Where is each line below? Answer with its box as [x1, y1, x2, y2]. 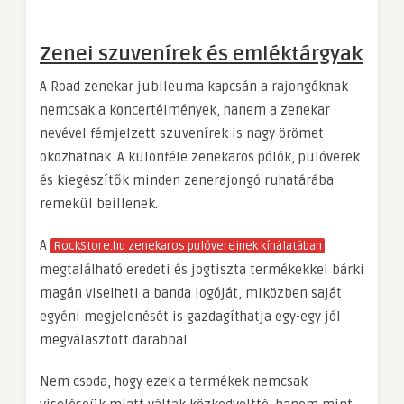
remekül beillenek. [40, 195, 158, 212]
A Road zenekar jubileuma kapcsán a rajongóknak [40, 78, 348, 95]
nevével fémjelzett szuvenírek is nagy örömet [40, 124, 324, 142]
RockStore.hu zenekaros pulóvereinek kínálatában [53, 238, 322, 253]
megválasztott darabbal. [40, 331, 190, 348]
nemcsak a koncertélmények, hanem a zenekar [40, 101, 330, 118]
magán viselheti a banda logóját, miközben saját [40, 284, 342, 301]
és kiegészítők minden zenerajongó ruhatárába [40, 171, 334, 188]
